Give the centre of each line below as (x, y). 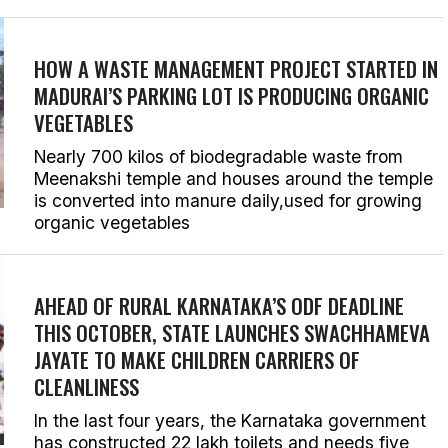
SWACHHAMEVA (367, 332)
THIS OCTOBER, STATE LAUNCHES (169, 332)
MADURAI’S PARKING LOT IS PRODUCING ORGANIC (231, 95)
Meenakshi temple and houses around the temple (233, 178)
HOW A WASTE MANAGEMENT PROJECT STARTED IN (236, 68)
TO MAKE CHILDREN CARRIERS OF (224, 359)
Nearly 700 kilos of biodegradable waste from (218, 156)
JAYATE (61, 359)
